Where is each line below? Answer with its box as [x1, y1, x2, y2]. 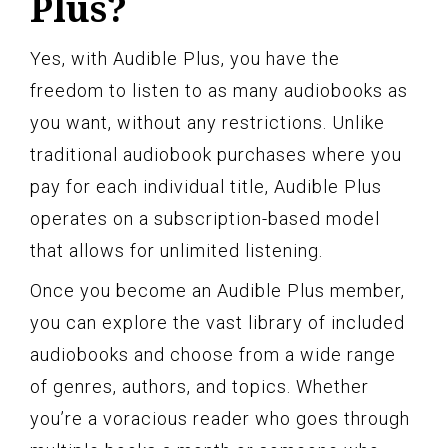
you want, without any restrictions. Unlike [30, 111, 385, 133]
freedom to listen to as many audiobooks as [30, 79, 408, 101]
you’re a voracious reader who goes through [30, 407, 410, 429]
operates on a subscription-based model [30, 207, 380, 229]
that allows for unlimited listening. [30, 239, 323, 261]
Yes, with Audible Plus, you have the [30, 47, 340, 69]
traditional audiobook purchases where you [30, 143, 402, 165]
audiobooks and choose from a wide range [30, 343, 396, 365]
